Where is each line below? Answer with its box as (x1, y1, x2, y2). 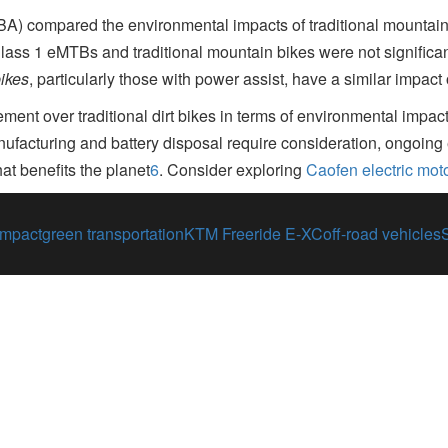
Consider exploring (163, 158, 306, 181)
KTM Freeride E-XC (184, 222, 323, 245)
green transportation (42, 222, 184, 245)
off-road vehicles (323, 222, 441, 245)
